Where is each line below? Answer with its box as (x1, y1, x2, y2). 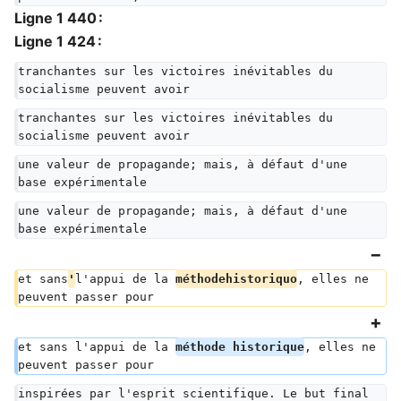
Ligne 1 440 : (14, 9, 103, 27)
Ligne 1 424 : (14, 32, 102, 50)
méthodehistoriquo (175, 272, 297, 286)
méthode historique (175, 340, 304, 354)
